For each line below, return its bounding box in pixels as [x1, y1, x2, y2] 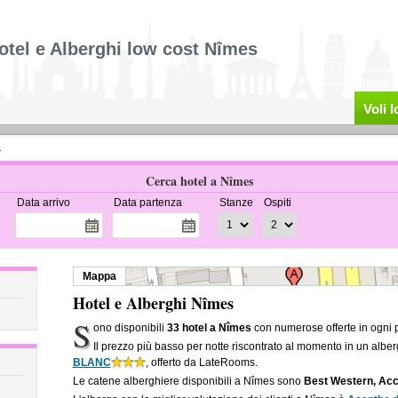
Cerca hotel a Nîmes [145, 171, 253, 190]
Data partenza [113, 196, 182, 209]
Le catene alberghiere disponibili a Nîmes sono [72, 375, 304, 387]
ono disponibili [93, 322, 168, 334]
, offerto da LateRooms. [145, 356, 258, 369]
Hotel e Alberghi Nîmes [72, 291, 234, 314]
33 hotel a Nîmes [167, 322, 252, 334]
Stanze [219, 196, 253, 209]
